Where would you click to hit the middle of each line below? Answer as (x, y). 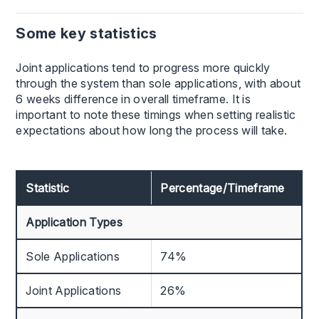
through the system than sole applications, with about (158, 83)
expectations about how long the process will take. (152, 130)
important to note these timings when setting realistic (156, 114)
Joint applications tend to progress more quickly (143, 67)
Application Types (74, 222)
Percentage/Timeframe (223, 188)
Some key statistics (87, 33)
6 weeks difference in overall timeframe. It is (134, 99)
